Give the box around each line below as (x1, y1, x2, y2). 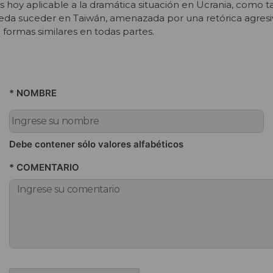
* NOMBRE (9, 87, 57, 99)
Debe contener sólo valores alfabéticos (9, 138, 183, 150)
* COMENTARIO (9, 161, 79, 173)
